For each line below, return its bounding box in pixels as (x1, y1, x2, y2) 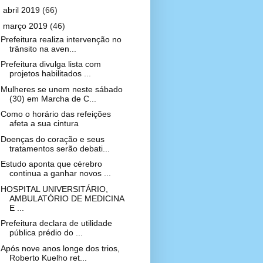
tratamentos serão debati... (9, 143, 110, 153)
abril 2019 (2, 5, 42, 15)
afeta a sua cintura (9, 119, 79, 128)
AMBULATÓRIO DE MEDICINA (9, 193, 124, 203)
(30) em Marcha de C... (9, 93, 96, 103)
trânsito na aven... (9, 43, 76, 53)
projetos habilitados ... (9, 69, 91, 78)
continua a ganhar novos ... (9, 168, 111, 178)
